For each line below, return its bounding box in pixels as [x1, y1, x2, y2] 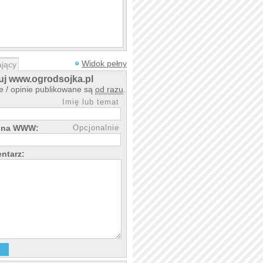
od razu [95, 85, 123, 94]
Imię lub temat [62, 97, 119, 106]
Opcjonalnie [73, 123, 119, 132]
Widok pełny [82, 59, 127, 68]
